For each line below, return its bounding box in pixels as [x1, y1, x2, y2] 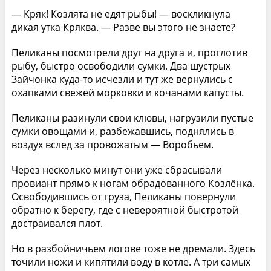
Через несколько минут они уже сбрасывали [11, 163, 222, 177]
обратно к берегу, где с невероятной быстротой [11, 203, 238, 217]
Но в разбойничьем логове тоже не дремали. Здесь [11, 241, 255, 255]
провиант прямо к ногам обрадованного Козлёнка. [11, 176, 255, 190]
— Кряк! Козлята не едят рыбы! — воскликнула [11, 7, 230, 21]
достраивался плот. [11, 216, 103, 230]
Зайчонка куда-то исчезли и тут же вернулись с [11, 72, 233, 86]
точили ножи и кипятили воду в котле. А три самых [11, 255, 250, 269]
